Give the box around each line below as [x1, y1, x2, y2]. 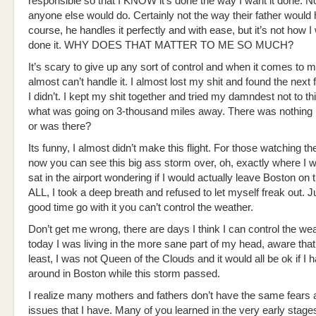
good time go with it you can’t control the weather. [28, 202, 253, 213]
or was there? [28, 121, 91, 132]
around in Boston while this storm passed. [28, 268, 220, 279]
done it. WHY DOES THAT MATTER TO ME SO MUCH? [28, 39, 293, 51]
